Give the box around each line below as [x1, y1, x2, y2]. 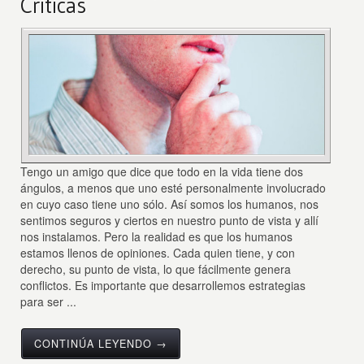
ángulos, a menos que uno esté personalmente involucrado [20, 179, 327, 196]
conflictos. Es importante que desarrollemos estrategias [20, 276, 306, 293]
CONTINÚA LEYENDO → [34, 336, 168, 351]
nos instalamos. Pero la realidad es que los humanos [20, 227, 293, 245]
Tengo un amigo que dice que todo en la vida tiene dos [20, 162, 304, 180]
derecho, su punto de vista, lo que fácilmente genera [20, 260, 292, 277]
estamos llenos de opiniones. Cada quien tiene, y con [20, 244, 296, 261]
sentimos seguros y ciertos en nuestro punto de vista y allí [20, 211, 319, 228]
